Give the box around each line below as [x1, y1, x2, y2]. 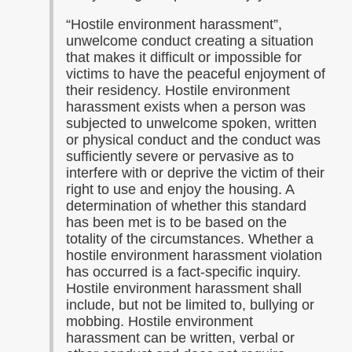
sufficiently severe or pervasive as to [66, 148, 294, 164]
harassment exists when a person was [66, 99, 306, 115]
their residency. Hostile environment [66, 82, 290, 98]
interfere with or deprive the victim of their [66, 165, 324, 181]
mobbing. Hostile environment [66, 313, 253, 329]
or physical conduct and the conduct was [66, 132, 321, 148]
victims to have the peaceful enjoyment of [66, 66, 325, 82]
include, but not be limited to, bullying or [66, 297, 314, 313]
